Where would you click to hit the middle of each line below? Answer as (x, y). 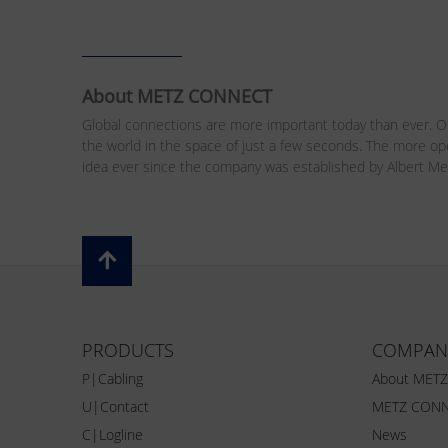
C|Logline (112, 435)
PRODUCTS (128, 350)
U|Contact (115, 407)
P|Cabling (112, 379)
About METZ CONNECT (177, 96)
